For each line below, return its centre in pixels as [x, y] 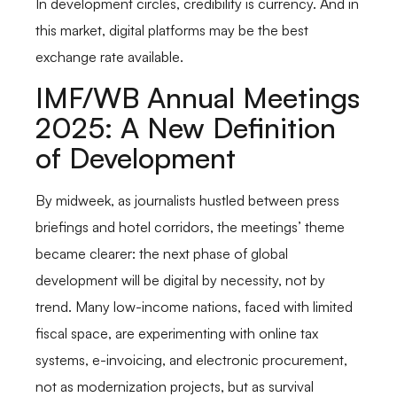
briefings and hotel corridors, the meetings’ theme [190, 227]
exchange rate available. [109, 56]
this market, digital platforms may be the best [172, 30]
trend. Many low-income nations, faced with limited [194, 307]
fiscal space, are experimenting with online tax [177, 334]
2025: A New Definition [186, 128]
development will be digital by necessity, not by [180, 280]
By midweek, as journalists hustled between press [187, 201]
